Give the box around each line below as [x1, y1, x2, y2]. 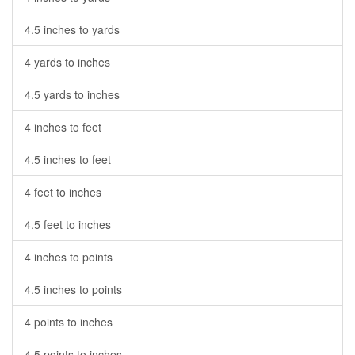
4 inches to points [25, 249, 113, 265]
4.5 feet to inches [25, 216, 111, 232]
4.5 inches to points [25, 281, 122, 297]
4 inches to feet [25, 119, 101, 135]
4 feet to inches [25, 184, 101, 200]
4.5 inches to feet [25, 151, 111, 167]
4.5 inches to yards [25, 21, 120, 37]
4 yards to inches [25, 54, 110, 70]
